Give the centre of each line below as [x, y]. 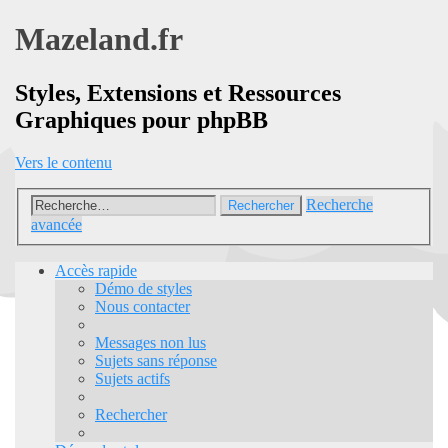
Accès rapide [96, 271]
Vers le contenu [63, 162]
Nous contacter [142, 307]
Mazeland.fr [99, 39]
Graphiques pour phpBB [141, 119]
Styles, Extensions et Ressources [178, 92]
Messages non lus [150, 343]
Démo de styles [143, 289]
